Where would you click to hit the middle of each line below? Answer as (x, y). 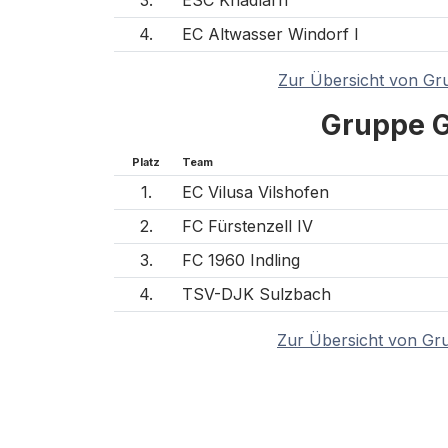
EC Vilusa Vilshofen (255, 191)
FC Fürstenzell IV (247, 225)
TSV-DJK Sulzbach (256, 293)
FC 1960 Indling (241, 259)
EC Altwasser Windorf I (270, 33)
